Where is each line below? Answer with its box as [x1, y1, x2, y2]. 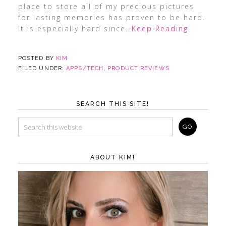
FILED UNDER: [18, 65, 67, 72]
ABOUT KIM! [90, 154, 136, 161]
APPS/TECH [66, 65, 104, 72]
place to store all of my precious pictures [18, 2, 194, 11]
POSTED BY [18, 55, 56, 62]
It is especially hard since [18, 24, 126, 33]
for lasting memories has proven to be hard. [18, 13, 205, 22]
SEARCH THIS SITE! [76, 100, 150, 107]
